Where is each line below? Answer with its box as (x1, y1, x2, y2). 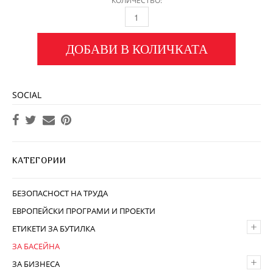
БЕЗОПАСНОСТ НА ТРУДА (12, 188, 108, 199)
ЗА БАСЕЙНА (12, 241, 60, 252)
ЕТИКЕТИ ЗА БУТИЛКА (12, 223, 95, 234)
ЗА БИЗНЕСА (12, 258, 60, 269)
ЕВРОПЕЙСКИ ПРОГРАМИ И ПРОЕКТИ (12, 205, 155, 216)
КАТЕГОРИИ (12, 155, 66, 165)
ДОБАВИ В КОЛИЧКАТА (65, 40, 208, 57)
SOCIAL (12, 89, 41, 101)
